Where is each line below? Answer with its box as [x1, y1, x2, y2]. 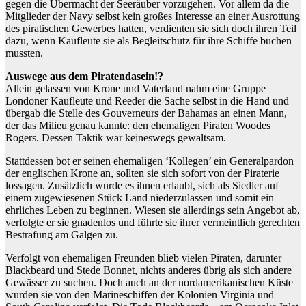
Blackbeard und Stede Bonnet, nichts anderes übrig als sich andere [5, 264, 292, 277]
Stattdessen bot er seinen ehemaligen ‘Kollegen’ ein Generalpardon [5, 155, 294, 167]
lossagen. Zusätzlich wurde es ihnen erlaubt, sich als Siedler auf [5, 180, 279, 192]
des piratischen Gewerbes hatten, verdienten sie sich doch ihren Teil [5, 23, 296, 35]
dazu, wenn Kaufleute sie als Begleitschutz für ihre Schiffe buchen [5, 35, 292, 47]
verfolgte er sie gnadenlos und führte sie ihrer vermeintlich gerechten [5, 217, 300, 229]
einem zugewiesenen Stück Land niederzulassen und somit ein [5, 192, 274, 204]
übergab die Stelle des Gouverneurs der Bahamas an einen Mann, [5, 107, 287, 120]
